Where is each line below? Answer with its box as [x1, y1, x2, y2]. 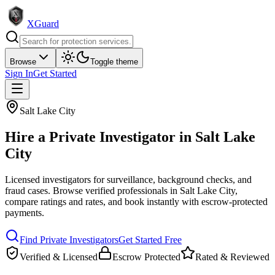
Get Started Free [118, 234, 182, 245]
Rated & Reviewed [195, 251, 269, 262]
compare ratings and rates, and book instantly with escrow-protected [5, 196, 268, 207]
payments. [5, 207, 44, 218]
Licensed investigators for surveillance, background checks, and [5, 174, 252, 185]
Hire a [5, 128, 49, 145]
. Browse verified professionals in [48, 185, 177, 196]
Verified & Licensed [20, 251, 98, 262]
